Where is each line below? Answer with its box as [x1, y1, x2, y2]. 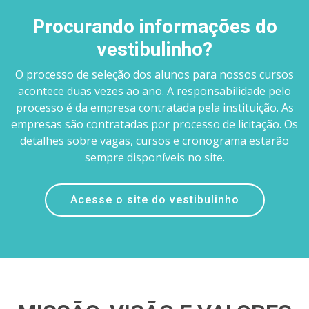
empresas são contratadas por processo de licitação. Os [11, 117, 298, 132]
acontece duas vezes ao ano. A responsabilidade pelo [18, 83, 291, 99]
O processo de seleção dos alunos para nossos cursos [15, 67, 294, 83]
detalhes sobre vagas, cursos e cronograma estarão [20, 133, 289, 149]
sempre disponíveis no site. [84, 150, 225, 166]
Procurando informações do [32, 15, 277, 39]
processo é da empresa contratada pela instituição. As [15, 100, 294, 116]
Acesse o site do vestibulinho [70, 193, 239, 207]
